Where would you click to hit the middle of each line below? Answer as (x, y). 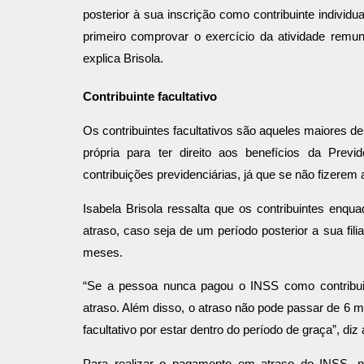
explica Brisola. (123, 59)
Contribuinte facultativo (150, 97)
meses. (103, 252)
